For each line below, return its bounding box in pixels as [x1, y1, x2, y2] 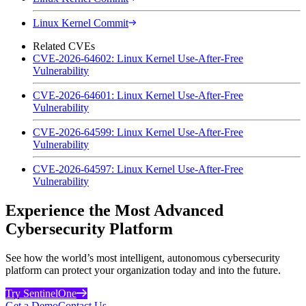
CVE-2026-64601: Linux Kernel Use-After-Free [33, 89, 243, 101]
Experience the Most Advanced [5, 201, 223, 219]
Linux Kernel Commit [33, 16, 128, 29]
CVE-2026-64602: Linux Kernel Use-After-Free [33, 52, 243, 64]
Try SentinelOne [5, 287, 76, 299]
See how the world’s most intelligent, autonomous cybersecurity [5, 251, 280, 264]
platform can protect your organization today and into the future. [5, 264, 281, 276]
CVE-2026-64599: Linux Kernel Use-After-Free [33, 126, 243, 138]
